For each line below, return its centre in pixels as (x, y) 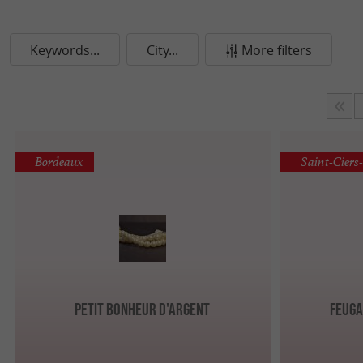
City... (162, 50)
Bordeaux (60, 162)
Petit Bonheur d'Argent (143, 308)
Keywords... (65, 50)
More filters (277, 50)
